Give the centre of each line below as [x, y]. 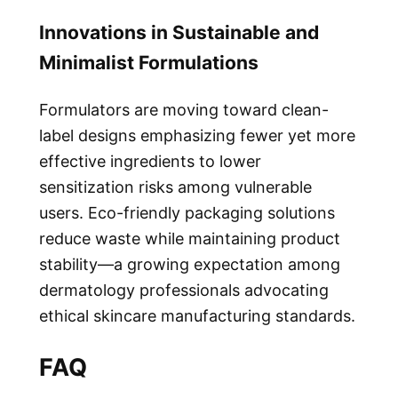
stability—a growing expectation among [190, 264]
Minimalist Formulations [149, 62]
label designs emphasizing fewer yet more [197, 135]
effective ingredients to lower [150, 161]
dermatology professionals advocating [184, 290]
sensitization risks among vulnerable [175, 187]
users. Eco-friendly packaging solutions [187, 212]
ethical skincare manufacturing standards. [197, 315]
